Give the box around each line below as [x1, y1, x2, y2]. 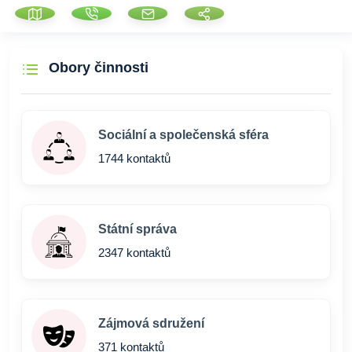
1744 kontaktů [98, 152, 170, 165]
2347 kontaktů [98, 246, 170, 259]
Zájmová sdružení [98, 317, 204, 330]
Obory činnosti [49, 60, 148, 75]
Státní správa [98, 222, 177, 236]
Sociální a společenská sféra [98, 128, 269, 141]
